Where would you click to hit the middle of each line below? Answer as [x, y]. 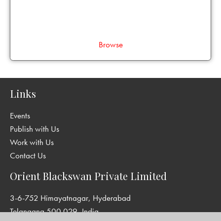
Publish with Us [35, 129]
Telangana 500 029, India [54, 211]
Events [20, 116]
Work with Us [32, 142]
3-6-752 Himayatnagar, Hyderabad [70, 198]
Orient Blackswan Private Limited [88, 176]
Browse [110, 44]
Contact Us [28, 156]
